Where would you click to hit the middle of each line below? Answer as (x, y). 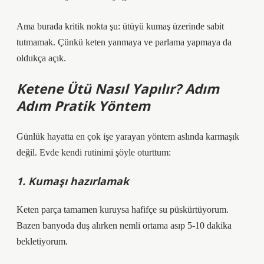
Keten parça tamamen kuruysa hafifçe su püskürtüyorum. (123, 209)
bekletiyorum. (42, 241)
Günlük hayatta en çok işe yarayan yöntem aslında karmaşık (128, 136)
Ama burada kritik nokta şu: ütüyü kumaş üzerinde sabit (120, 26)
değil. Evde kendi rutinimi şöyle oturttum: (94, 152)
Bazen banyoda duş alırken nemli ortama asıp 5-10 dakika (124, 225)
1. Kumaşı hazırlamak (73, 181)
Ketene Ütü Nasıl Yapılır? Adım (118, 89)
